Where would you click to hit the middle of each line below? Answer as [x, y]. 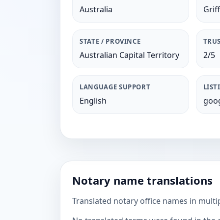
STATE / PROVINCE [110, 41]
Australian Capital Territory [129, 55]
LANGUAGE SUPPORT [115, 87]
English [93, 101]
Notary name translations [142, 180]
